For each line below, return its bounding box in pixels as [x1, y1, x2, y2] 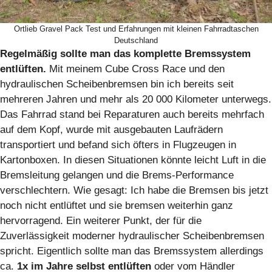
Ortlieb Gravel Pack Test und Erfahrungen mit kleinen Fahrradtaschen [13, 24, 259, 33]
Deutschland [114, 35, 158, 45]
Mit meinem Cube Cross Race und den [49, 63, 225, 75]
